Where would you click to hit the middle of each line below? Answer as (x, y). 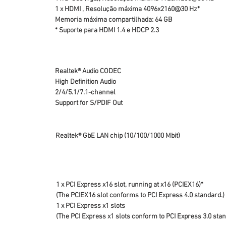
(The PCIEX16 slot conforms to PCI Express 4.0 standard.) (140, 195)
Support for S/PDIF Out (89, 103)
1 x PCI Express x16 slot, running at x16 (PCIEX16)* (130, 185)
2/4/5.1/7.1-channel (85, 93)
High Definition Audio (86, 82)
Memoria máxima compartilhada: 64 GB (114, 20)
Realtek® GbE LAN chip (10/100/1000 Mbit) (118, 136)
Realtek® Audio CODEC (88, 71)
